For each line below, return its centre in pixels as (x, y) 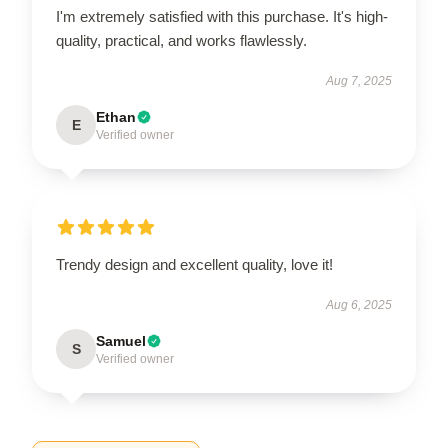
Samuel (121, 341)
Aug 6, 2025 (359, 305)
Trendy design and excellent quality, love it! (194, 264)
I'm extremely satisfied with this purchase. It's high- (222, 16)
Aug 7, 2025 (359, 81)
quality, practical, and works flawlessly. (181, 40)
